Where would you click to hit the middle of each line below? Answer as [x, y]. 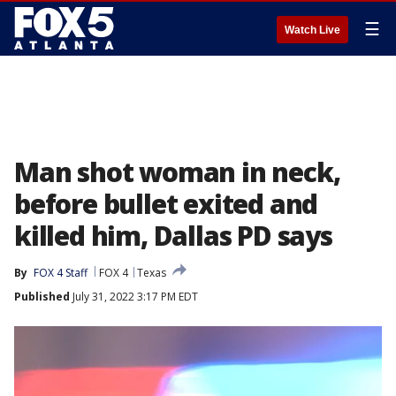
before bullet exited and [166, 204]
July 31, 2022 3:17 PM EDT [134, 297]
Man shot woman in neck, [177, 172]
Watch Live [312, 30]
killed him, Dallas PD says [173, 236]
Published [42, 297]
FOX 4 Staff [61, 273]
